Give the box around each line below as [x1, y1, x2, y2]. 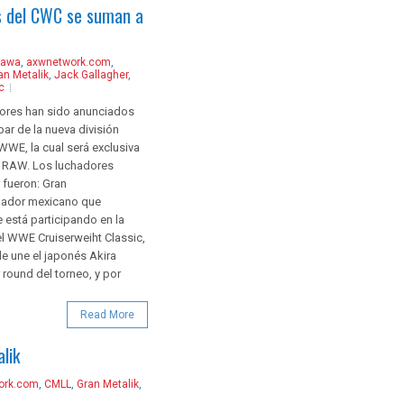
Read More [80, 308, 134, 321]
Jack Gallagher [54, 68, 128, 81]
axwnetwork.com [26, 55, 111, 69]
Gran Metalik [77, 377, 139, 390]
